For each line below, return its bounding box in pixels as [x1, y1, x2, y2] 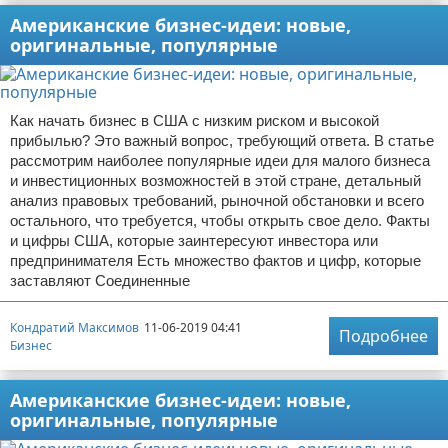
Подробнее [339, 325, 428, 348]
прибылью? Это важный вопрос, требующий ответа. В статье [10, 132, 434, 150]
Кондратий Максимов [10, 318, 139, 336]
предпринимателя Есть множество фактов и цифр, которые [10, 252, 421, 270]
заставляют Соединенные [10, 272, 190, 290]
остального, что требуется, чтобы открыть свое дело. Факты [10, 212, 430, 230]
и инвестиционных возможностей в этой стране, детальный [10, 172, 421, 190]
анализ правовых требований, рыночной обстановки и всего [10, 192, 424, 210]
